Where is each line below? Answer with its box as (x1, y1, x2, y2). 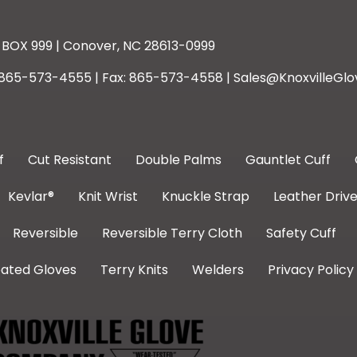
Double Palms (135, 150, 222, 169)
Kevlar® (8, 186, 54, 206)
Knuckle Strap (162, 186, 249, 206)
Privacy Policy (267, 260, 354, 279)
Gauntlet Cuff (245, 150, 331, 169)
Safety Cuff (265, 223, 336, 242)
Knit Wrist (78, 186, 138, 206)
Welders (191, 260, 244, 279)
